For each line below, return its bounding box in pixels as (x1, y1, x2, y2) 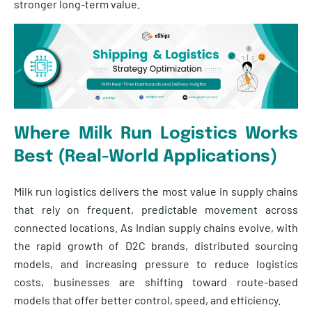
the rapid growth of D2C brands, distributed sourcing (14, 238, 298, 252)
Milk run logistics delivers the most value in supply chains (14, 184, 298, 198)
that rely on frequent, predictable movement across (14, 202, 298, 216)
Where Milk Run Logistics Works (14, 125, 298, 143)
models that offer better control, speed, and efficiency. (14, 292, 281, 306)
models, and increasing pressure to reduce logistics (14, 256, 298, 270)
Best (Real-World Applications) (14, 148, 278, 166)
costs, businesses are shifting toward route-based (14, 274, 298, 288)
